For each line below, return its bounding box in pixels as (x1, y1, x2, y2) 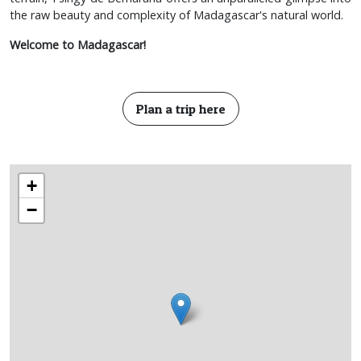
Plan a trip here (135, 100, 226, 117)
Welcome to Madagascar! (10, 36, 146, 52)
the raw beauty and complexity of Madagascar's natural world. (10, 6, 343, 23)
